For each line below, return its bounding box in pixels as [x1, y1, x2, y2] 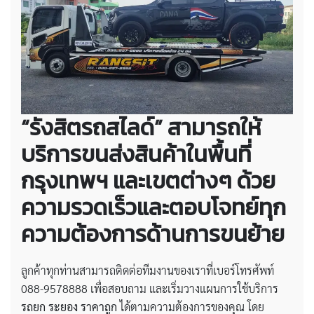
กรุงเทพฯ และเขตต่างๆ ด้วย [21, 163, 275, 198]
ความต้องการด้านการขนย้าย [21, 217, 285, 251]
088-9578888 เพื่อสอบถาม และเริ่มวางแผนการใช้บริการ [21, 280, 278, 296]
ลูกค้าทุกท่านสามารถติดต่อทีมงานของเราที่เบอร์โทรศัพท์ [21, 262, 274, 278]
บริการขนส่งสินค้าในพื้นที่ [21, 137, 252, 171]
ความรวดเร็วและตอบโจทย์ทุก [21, 190, 286, 224]
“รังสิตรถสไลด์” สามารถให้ [21, 110, 261, 144]
